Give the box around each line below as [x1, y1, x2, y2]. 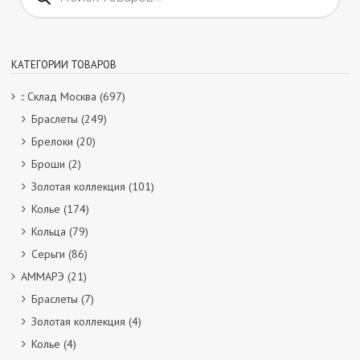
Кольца [31, 224, 66, 239]
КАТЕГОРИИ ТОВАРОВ [11, 58, 117, 72]
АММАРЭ [21, 269, 64, 284]
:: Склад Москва [21, 89, 96, 104]
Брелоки [31, 134, 73, 149]
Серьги [31, 247, 65, 261]
